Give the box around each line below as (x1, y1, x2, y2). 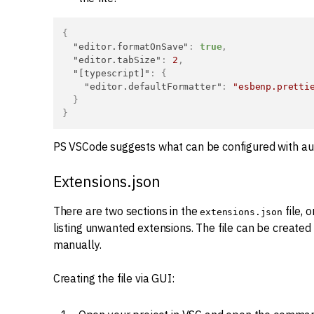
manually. (53, 238, 102, 252)
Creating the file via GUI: (53, 271, 175, 285)
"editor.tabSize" (73, 55, 162, 65)
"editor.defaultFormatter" (84, 81, 222, 92)
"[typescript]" (73, 68, 151, 78)
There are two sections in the (53, 204, 200, 218)
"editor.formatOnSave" (73, 41, 189, 52)
